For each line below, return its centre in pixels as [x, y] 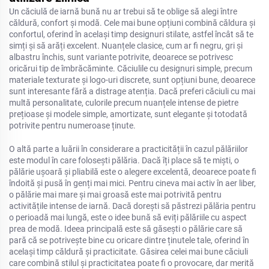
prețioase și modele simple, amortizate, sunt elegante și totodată [128, 114]
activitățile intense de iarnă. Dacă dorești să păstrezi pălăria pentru [132, 206]
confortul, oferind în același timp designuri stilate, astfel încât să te [131, 34]
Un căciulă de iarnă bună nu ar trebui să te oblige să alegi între [123, 11]
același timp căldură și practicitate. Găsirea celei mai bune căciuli [128, 252]
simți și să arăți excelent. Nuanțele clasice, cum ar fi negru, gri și [126, 46]
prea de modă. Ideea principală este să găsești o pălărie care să [126, 229]
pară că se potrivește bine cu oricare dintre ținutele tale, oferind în [129, 240]
